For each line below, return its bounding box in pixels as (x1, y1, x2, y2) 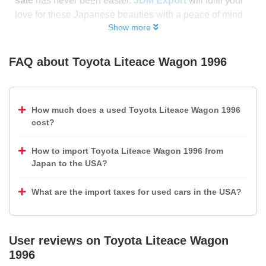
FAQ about (9, 55, 69, 68)
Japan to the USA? (31, 159, 107, 168)
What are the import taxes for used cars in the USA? (31, 187, 242, 197)
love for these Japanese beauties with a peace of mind (15, 9, 243, 20)
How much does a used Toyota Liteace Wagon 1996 (31, 105, 240, 115)
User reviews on (9, 234, 104, 247)
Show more (107, 23, 151, 32)
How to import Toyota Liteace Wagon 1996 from (31, 146, 223, 156)
